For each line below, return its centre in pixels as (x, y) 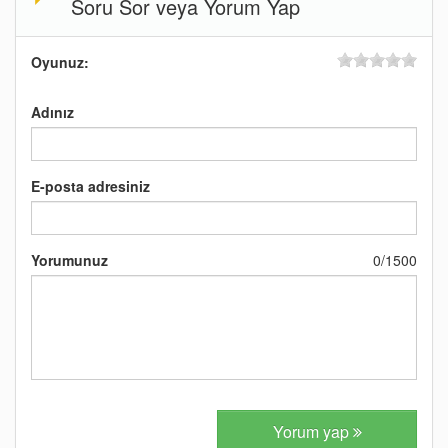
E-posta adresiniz (90, 185)
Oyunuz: (60, 61)
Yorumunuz (69, 259)
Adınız (52, 111)
